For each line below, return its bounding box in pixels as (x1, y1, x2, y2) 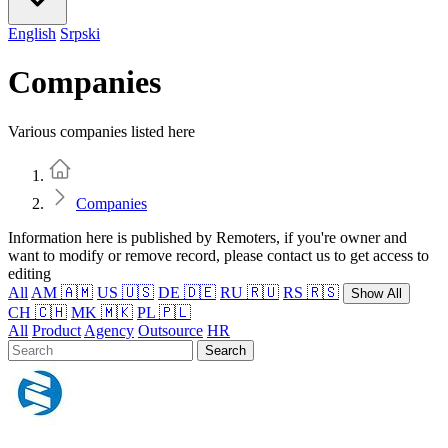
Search (205, 342, 246, 358)
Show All (351, 285, 402, 301)
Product (32, 321, 81, 339)
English (8, 25, 56, 42)
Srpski (60, 25, 100, 42)
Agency (84, 321, 134, 339)
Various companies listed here (8, 122, 195, 140)
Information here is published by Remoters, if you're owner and (8, 228, 407, 246)
